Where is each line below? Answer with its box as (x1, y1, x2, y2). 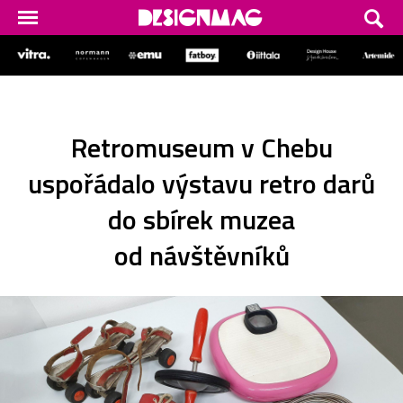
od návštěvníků (113, 234, 290, 276)
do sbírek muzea (108, 198, 295, 240)
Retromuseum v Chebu (70, 126, 333, 168)
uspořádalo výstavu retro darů (28, 162, 375, 204)
